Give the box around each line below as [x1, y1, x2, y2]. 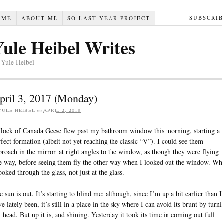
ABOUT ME [21, 14, 58, 22]
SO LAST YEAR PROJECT [67, 14, 150, 22]
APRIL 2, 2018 [43, 106, 81, 113]
